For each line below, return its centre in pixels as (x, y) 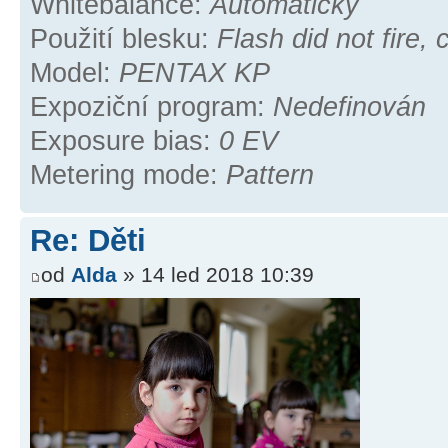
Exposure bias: (124, 141)
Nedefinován (349, 107)
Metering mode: (128, 175)
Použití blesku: (123, 39)
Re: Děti (88, 241)
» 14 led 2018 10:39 (215, 274)
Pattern (270, 175)
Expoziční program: (151, 107)
